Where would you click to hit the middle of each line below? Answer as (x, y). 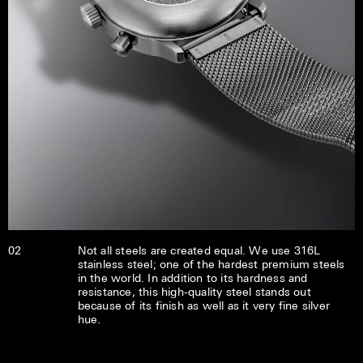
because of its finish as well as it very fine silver (203, 305)
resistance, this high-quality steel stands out (194, 292)
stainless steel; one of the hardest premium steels (211, 264)
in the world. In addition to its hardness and (192, 278)
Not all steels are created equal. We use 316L (199, 250)
